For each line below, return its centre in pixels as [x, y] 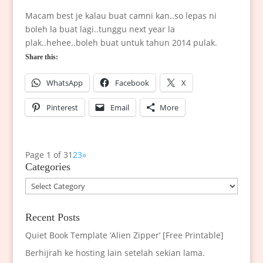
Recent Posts [52, 217]
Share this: [41, 57]
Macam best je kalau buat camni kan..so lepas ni [121, 15]
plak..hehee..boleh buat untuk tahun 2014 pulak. [121, 42]
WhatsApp [64, 82]
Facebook [132, 82]
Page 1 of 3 [46, 154]
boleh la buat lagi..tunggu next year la [100, 29]
